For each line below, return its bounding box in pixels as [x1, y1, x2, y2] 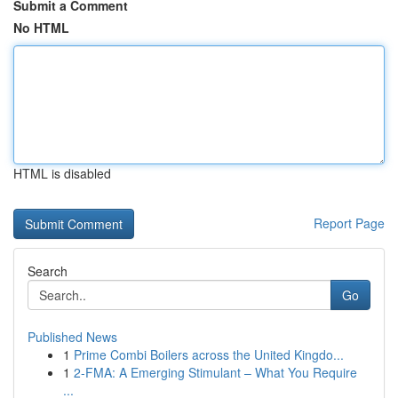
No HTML [13, 19, 69, 36]
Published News [28, 328, 117, 346]
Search [28, 262, 68, 280]
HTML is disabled [13, 164, 111, 182]
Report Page [314, 214, 385, 232]
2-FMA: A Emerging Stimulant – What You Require [74, 363, 357, 381]
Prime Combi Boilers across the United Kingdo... [74, 346, 344, 363]
